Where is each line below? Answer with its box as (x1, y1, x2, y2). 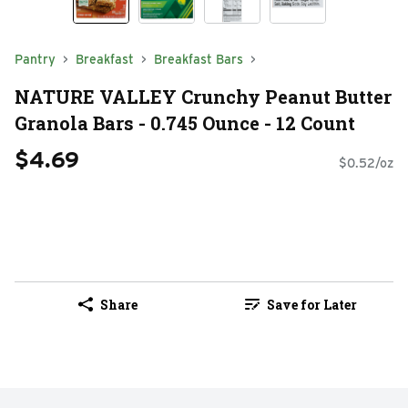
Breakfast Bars (154, 52, 243, 66)
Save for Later (266, 295, 357, 313)
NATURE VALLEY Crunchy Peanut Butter (15, 84, 392, 108)
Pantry (15, 52, 56, 66)
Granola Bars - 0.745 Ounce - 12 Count (15, 110, 355, 135)
